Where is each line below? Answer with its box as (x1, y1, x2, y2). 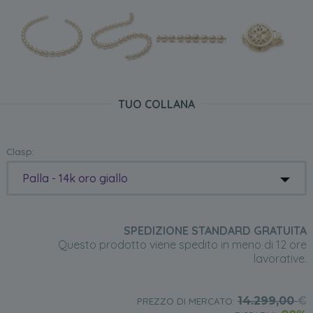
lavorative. (253, 252, 307, 266)
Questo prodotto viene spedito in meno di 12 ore (57, 238, 307, 252)
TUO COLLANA (118, 97, 195, 112)
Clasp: (6, 146, 35, 158)
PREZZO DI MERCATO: (136, 296, 238, 307)
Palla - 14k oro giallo (22, 171, 129, 186)
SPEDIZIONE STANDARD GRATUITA (123, 224, 307, 238)
